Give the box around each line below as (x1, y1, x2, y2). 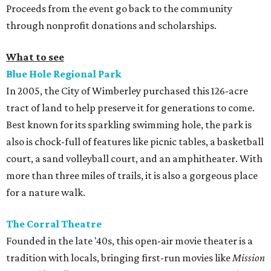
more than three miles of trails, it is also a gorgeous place (6, 169, 258, 182)
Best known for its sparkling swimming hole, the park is (6, 119, 252, 131)
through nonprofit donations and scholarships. (6, 19, 217, 32)
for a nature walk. (6, 186, 85, 199)
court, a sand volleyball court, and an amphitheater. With (6, 152, 263, 165)
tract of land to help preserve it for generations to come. (6, 102, 255, 114)
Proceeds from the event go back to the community (6, 2, 232, 15)
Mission (232, 252, 265, 264)
